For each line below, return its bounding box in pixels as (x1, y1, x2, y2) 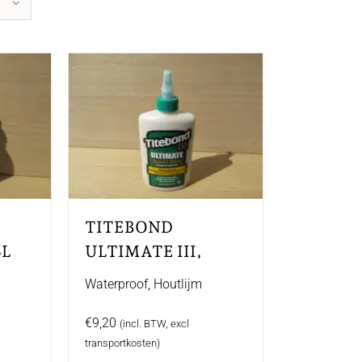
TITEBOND (84, 217, 173, 237)
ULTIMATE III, (84, 242, 201, 261)
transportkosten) (84, 337, 160, 349)
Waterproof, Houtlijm (84, 276, 202, 292)
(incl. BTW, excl (119, 318, 189, 330)
